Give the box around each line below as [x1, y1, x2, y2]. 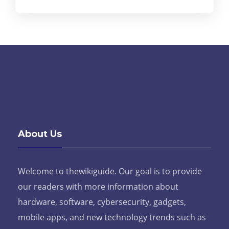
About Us [18, 128, 62, 140]
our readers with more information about [18, 181, 178, 192]
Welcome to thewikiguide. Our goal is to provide [18, 166, 202, 177]
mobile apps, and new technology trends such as [18, 212, 206, 223]
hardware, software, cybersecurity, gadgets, [18, 196, 186, 208]
